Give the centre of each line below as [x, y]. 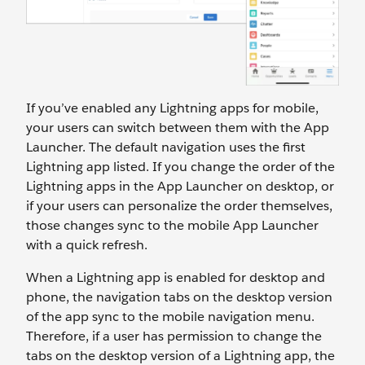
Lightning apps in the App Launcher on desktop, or [180, 186]
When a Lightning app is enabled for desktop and [176, 277]
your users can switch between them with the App [178, 127]
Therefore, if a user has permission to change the [174, 336]
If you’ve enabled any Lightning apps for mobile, [172, 108]
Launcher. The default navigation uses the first [166, 147]
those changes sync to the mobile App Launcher [172, 225]
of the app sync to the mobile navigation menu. [170, 316]
